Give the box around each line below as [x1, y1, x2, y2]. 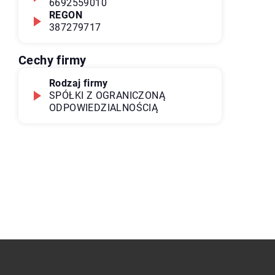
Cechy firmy [18, 53, 87, 68]
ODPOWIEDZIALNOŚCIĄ [49, 102, 158, 114]
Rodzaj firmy [49, 77, 108, 89]
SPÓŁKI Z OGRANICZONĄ [49, 90, 165, 101]
